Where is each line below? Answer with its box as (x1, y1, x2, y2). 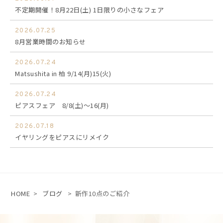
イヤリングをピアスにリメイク (15, 132, 109, 142)
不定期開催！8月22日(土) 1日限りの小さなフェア (15, 4, 164, 14)
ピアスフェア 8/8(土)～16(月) (15, 100, 109, 110)
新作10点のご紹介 (75, 188, 130, 198)
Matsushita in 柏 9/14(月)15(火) (15, 68, 111, 78)
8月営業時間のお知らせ (15, 36, 86, 46)
